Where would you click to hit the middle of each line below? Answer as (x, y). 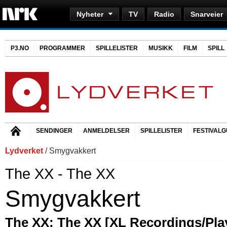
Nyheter (90, 14)
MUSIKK (161, 48)
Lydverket (24, 151)
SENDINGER (54, 131)
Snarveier (207, 14)
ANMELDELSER (106, 131)
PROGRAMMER (62, 48)
